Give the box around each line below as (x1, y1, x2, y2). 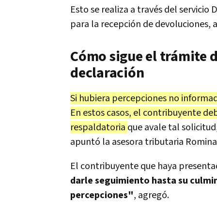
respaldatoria (70, 121, 127, 134)
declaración (70, 63, 144, 83)
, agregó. (134, 189, 169, 202)
